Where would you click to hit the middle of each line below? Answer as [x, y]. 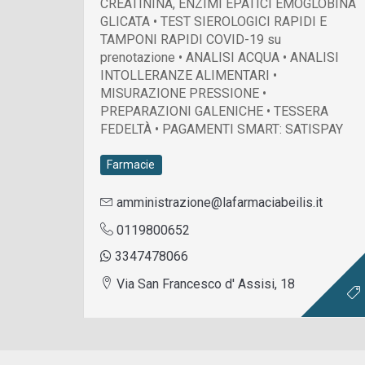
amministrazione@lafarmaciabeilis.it [218, 202]
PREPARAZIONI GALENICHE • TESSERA [214, 111]
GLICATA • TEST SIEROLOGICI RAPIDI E [213, 21]
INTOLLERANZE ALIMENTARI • [189, 75]
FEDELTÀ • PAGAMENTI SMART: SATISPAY [222, 129]
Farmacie [131, 165]
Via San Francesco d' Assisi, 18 [204, 284]
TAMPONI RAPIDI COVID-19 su [191, 39]
